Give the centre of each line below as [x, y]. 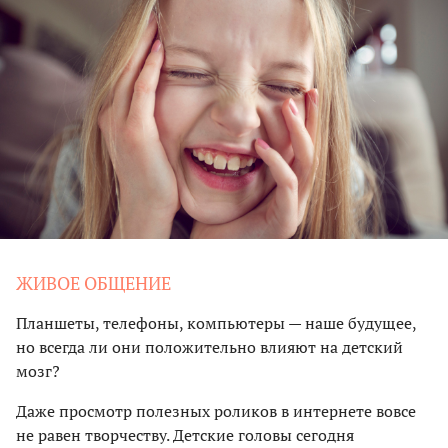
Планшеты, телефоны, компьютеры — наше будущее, [216, 322]
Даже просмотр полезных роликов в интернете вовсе [216, 410]
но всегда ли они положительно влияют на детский [209, 346]
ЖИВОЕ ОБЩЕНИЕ [93, 282]
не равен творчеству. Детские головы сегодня [185, 434]
